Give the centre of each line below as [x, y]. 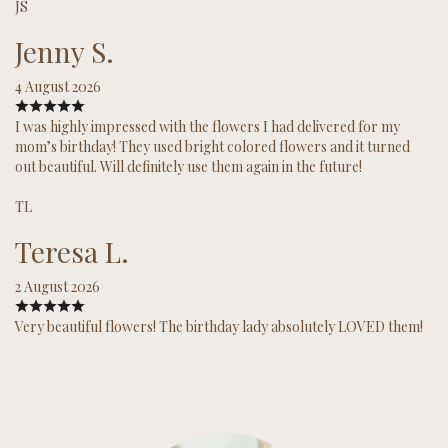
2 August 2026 [57, 286]
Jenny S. [64, 51]
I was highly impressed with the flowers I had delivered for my [207, 126]
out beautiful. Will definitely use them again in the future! [188, 166]
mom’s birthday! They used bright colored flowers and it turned [212, 146]
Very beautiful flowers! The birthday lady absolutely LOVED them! [219, 326]
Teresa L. [72, 251]
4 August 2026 [58, 86]
